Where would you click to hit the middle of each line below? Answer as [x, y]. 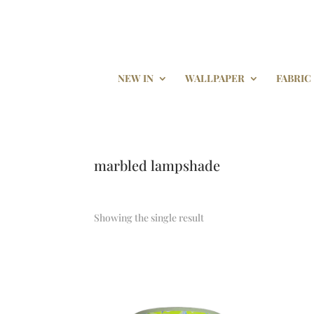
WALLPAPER [215, 78]
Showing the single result [149, 218]
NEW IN [136, 78]
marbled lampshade [157, 165]
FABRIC [294, 78]
